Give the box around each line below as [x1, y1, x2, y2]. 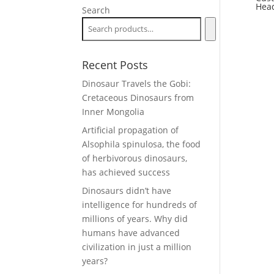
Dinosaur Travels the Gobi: [82, 78, 191, 89]
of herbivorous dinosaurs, [82, 152, 188, 164]
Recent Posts [82, 57, 149, 72]
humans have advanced [82, 227, 180, 239]
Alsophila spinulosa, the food [82, 138, 201, 150]
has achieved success [82, 166, 171, 178]
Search [82, 4, 111, 16]
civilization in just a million [82, 241, 192, 253]
